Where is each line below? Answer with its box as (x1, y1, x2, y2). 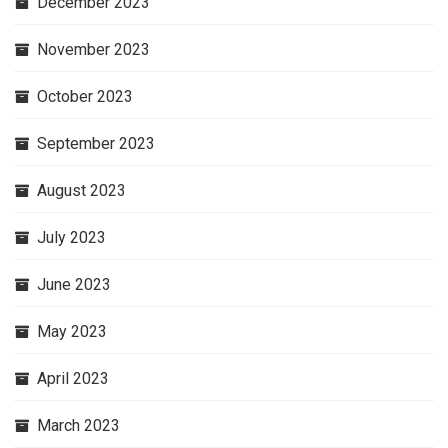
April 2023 (37, 369, 109, 388)
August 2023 (37, 181, 126, 200)
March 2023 (37, 416, 120, 435)
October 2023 (37, 87, 133, 106)
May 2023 (37, 322, 107, 341)
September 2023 (37, 134, 155, 153)
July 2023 (37, 228, 106, 247)
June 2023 (37, 275, 111, 294)
